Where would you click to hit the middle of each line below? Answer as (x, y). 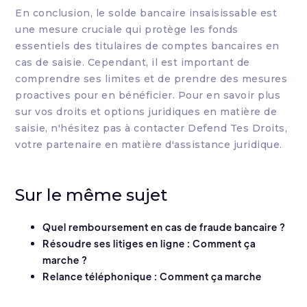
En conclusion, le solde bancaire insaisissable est (146, 13)
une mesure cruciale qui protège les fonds (127, 30)
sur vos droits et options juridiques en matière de (146, 112)
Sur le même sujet (91, 195)
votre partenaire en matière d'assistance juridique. (149, 145)
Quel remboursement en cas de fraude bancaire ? (164, 227)
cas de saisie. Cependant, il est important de (133, 63)
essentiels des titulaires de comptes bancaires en (147, 46)
